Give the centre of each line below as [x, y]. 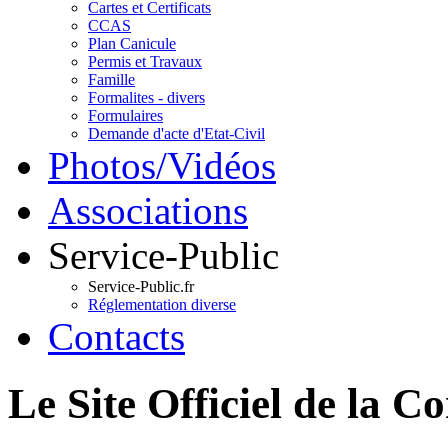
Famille [111, 79]
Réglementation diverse [162, 304]
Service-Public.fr [141, 286]
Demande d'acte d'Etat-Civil [176, 133]
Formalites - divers [146, 97]
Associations [148, 210]
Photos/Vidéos [162, 165]
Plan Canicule [132, 43]
